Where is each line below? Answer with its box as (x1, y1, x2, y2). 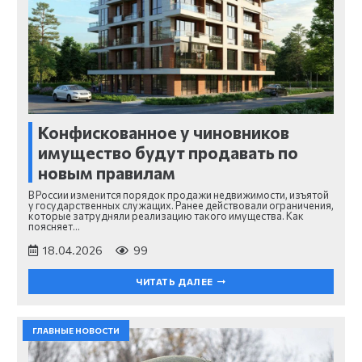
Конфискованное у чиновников (38, 121, 289, 142)
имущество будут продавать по (38, 141, 298, 162)
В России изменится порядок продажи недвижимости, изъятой (28, 188, 329, 202)
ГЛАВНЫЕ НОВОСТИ (32, 326, 120, 336)
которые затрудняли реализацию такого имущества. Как (28, 209, 304, 223)
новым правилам (38, 162, 175, 183)
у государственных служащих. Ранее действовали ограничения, (28, 199, 334, 213)
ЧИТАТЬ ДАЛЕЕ (136, 276, 213, 288)
